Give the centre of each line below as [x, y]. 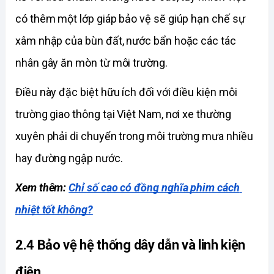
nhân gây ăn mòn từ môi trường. [93, 63]
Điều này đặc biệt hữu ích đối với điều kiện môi [126, 92]
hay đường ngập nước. [70, 158]
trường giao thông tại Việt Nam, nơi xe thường [123, 114]
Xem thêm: [42, 188]
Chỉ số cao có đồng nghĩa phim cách [154, 188]
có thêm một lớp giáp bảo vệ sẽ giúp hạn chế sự [130, 19]
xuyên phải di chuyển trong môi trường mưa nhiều [134, 136]
